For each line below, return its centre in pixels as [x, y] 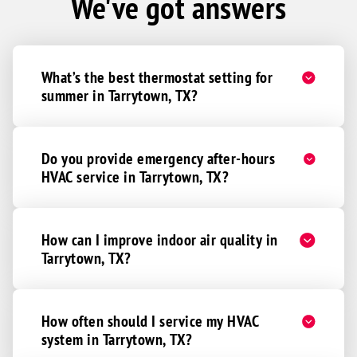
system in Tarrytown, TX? [117, 339]
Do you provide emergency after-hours [159, 159]
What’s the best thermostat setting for [157, 77]
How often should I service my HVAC [151, 321]
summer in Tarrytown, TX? [120, 96]
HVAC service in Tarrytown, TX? [135, 177]
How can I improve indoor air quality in [160, 240]
